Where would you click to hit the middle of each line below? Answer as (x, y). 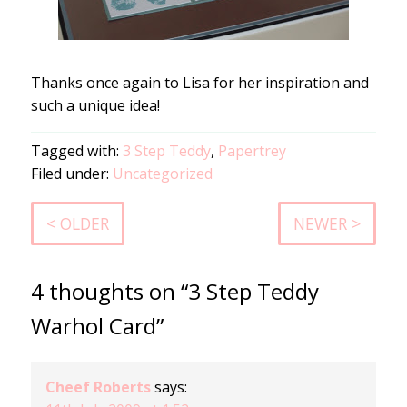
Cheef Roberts (98, 387)
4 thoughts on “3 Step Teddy (174, 291)
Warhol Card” (97, 325)
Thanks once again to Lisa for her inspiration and (199, 83)
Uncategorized (162, 174)
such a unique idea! (95, 106)
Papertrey (252, 151)
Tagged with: (76, 151)
